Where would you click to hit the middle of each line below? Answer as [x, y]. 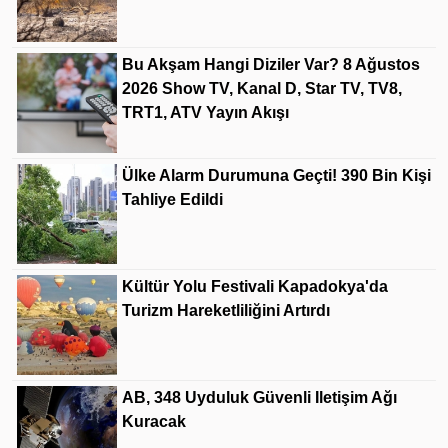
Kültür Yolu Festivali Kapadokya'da [255, 286]
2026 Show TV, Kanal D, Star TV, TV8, [262, 88]
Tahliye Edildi [172, 199]
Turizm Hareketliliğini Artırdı [226, 310]
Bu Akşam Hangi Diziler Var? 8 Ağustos [271, 64]
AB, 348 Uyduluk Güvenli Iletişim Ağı [259, 397]
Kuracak [154, 421]
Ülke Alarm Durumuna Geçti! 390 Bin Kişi [276, 175]
